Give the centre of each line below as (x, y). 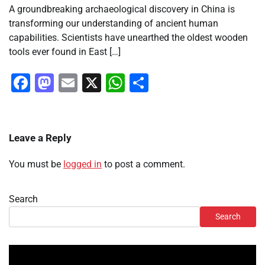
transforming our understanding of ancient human (114, 24)
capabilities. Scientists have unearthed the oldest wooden (128, 38)
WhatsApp (168, 83)
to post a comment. (143, 164)
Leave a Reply (40, 138)
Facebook (71, 83)
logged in (83, 164)
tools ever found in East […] (65, 52)
